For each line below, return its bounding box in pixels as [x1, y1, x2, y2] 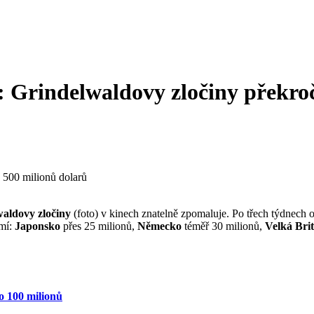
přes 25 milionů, [60, 220, 137, 233]
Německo [137, 220, 182, 233]
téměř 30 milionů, [182, 220, 265, 233]
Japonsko [15, 220, 60, 233]
